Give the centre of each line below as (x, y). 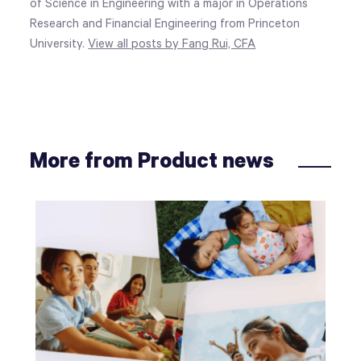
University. (59, 44)
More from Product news (152, 161)
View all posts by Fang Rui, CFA (172, 44)
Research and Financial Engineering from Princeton (165, 23)
